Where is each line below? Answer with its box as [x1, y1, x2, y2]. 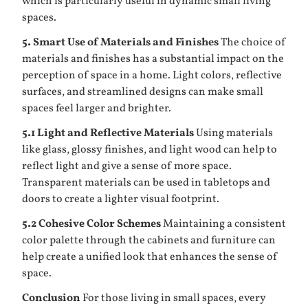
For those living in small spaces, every [80, 291, 266, 306]
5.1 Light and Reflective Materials [22, 126, 194, 141]
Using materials [194, 126, 273, 141]
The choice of [219, 35, 286, 50]
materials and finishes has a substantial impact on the [22, 52, 284, 67]
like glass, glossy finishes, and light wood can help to [22, 142, 277, 157]
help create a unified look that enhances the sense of [22, 250, 278, 265]
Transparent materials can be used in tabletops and [22, 175, 270, 190]
